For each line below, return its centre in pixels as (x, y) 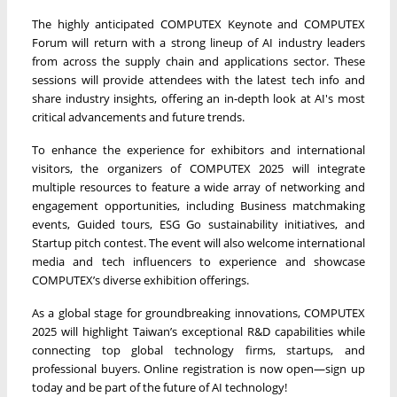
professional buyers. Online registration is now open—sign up (198, 369)
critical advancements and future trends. (138, 117)
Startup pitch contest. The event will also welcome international (198, 243)
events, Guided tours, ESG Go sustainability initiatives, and (198, 225)
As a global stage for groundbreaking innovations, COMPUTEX (198, 313)
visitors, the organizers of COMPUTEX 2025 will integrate (198, 169)
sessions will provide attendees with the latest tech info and (198, 80)
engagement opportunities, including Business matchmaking (198, 206)
